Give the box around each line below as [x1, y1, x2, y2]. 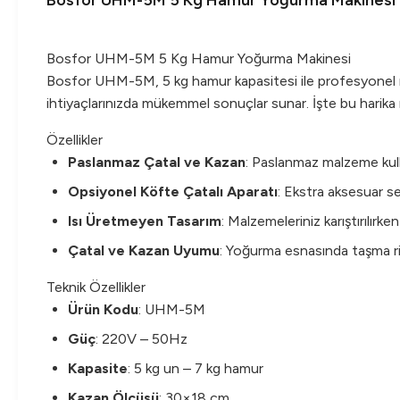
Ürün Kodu [68, 301, 138, 318]
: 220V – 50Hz [96, 330, 187, 347]
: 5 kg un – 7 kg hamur [128, 360, 263, 377]
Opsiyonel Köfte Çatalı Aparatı [68, 183, 278, 200]
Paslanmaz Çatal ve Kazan [68, 154, 246, 171]
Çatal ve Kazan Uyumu [68, 242, 220, 259]
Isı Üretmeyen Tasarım [68, 212, 221, 229]
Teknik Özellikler [46, 279, 146, 296]
